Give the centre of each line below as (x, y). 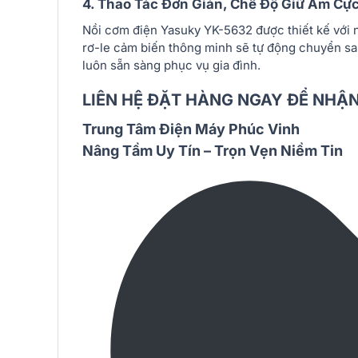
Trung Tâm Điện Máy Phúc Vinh (191, 129)
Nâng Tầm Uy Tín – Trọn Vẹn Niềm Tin (213, 151)
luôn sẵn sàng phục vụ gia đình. (171, 65)
